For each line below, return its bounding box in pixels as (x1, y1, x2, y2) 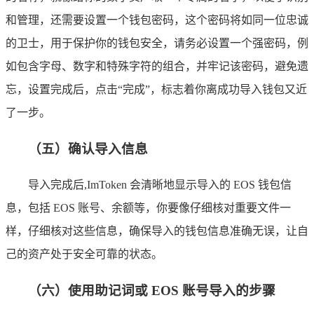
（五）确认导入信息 (28, 141, 148, 156)
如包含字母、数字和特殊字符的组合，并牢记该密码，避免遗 (6, 60, 308, 72)
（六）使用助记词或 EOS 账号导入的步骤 (28, 283, 275, 299)
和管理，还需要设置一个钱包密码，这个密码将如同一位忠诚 (6, 13, 308, 26)
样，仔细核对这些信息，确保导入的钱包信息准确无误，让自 (6, 225, 308, 238)
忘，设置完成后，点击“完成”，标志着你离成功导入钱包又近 (6, 83, 307, 95)
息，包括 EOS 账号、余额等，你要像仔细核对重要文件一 (6, 202, 291, 214)
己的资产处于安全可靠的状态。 (6, 248, 163, 261)
